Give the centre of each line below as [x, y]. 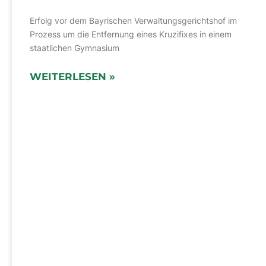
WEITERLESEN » [72, 77]
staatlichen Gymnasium [75, 48]
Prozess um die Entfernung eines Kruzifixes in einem [131, 34]
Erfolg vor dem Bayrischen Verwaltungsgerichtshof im [133, 21]
